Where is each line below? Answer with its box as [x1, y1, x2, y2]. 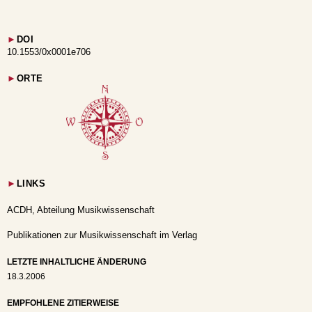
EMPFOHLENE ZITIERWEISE [7, 298, 119, 308]
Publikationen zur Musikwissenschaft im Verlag [7, 230, 197, 240]
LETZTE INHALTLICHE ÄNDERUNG [7, 257, 146, 267]
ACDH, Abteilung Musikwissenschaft [7, 205, 155, 215]
